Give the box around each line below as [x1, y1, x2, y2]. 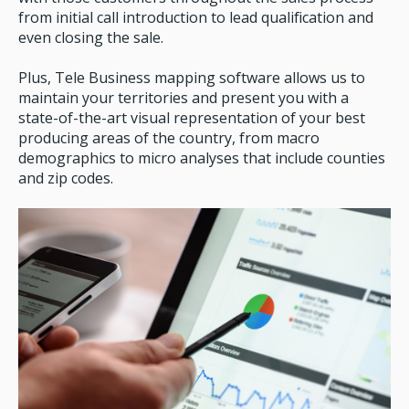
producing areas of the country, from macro [18, 127, 320, 148]
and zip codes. [18, 167, 113, 188]
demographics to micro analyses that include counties [18, 147, 385, 168]
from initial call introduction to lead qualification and [18, 6, 373, 27]
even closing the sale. [18, 26, 163, 47]
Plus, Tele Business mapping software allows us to [18, 67, 365, 88]
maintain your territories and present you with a [18, 87, 349, 108]
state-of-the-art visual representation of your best [18, 107, 365, 128]
